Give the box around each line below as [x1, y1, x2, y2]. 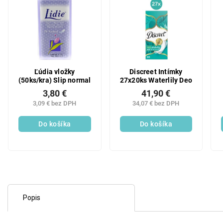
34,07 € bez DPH [132, 100, 180, 107]
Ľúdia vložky [34, 67, 75, 76]
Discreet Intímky [129, 67, 183, 76]
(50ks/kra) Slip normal [18, 76, 91, 85]
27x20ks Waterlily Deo [119, 76, 192, 85]
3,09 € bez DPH [33, 100, 77, 107]
